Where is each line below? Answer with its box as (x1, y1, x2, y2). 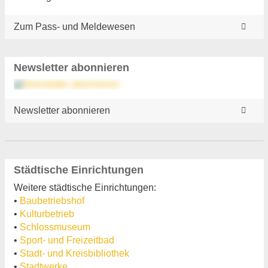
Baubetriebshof (19, 195, 84, 206)
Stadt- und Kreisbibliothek (19, 248, 129, 258)
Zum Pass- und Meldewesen (13, 21, 135, 32)
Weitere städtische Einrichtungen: (13, 182, 156, 193)
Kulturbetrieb (19, 208, 74, 219)
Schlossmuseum (19, 221, 90, 232)
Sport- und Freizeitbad (19, 234, 114, 245)
